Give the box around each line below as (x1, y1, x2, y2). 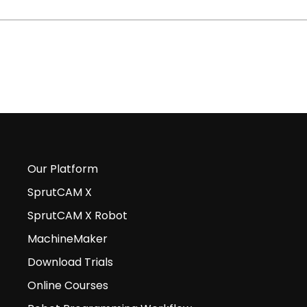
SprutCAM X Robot (27, 208, 127, 224)
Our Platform (27, 161, 98, 177)
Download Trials (27, 254, 113, 271)
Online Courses (27, 278, 108, 294)
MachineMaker (27, 231, 108, 247)
